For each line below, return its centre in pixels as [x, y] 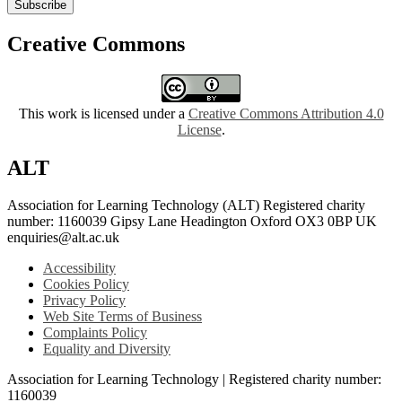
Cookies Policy [86, 284]
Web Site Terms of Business [122, 317]
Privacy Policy [84, 301]
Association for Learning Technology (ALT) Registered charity [186, 205]
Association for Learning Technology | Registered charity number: [194, 380]
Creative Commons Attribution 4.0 [286, 113]
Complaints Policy [95, 333]
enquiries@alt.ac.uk [63, 238]
